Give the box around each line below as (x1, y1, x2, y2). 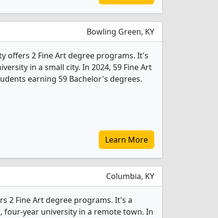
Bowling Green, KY (85, 26, 154, 37)
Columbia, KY (104, 171, 154, 182)
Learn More (105, 134, 148, 145)
